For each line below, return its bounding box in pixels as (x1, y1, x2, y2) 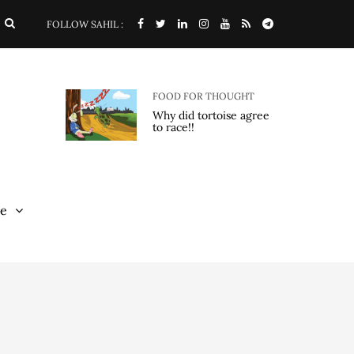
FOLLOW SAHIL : (47, 18, 123, 30)
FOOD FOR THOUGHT (153, 90, 254, 102)
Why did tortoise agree (153, 108, 269, 122)
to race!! (153, 120, 194, 134)
